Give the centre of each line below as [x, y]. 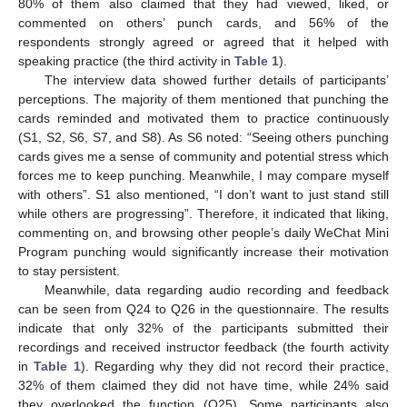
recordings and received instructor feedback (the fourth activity [203, 347]
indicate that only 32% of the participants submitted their [203, 328]
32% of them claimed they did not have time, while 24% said [203, 385]
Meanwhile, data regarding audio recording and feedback [216, 289]
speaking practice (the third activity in [126, 60]
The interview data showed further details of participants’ [216, 79]
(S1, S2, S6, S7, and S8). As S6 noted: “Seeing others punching [203, 137]
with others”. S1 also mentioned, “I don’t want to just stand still [203, 194]
